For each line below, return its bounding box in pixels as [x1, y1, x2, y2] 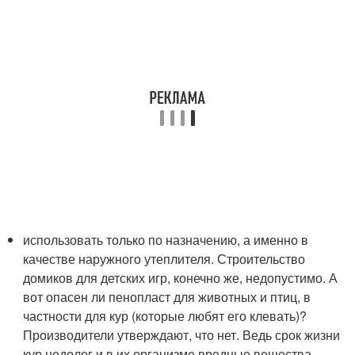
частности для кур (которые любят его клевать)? [23, 307, 307, 325]
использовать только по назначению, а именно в [23, 231, 309, 249]
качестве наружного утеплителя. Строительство [23, 250, 306, 268]
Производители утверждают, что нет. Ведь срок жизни [23, 326, 341, 344]
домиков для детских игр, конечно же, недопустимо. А [23, 269, 338, 287]
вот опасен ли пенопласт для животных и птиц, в [23, 288, 311, 306]
